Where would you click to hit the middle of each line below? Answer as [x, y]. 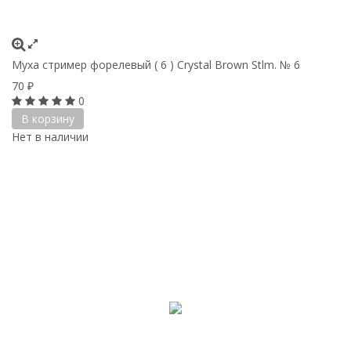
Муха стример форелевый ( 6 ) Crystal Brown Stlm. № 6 [156, 64]
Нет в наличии [50, 136]
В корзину [48, 118]
